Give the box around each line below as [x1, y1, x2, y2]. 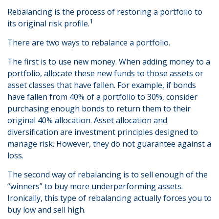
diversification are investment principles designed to [7, 127, 198, 137]
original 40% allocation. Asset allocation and [7, 115, 167, 126]
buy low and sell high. [7, 204, 86, 215]
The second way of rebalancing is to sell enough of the [7, 169, 208, 180]
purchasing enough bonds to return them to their [7, 103, 191, 114]
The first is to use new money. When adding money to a [7, 56, 210, 67]
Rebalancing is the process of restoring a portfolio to [7, 6, 202, 17]
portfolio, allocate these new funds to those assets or [7, 68, 203, 79]
